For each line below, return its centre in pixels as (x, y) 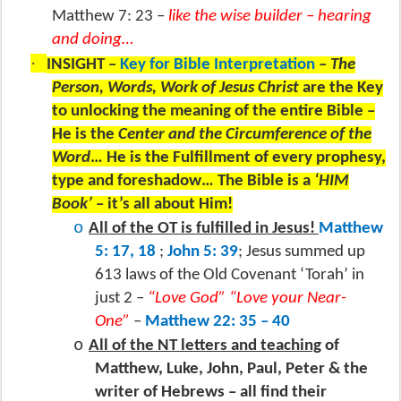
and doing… (94, 39)
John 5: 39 (203, 252)
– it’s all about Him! (162, 204)
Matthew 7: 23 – (110, 16)
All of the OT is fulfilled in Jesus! (204, 228)
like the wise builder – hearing (270, 16)
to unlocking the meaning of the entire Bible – (213, 111)
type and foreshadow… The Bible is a (183, 181)
